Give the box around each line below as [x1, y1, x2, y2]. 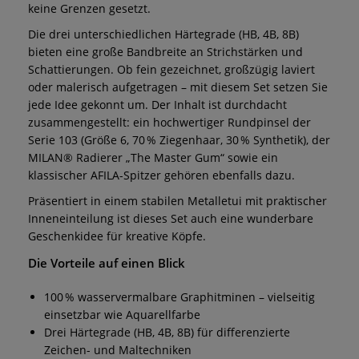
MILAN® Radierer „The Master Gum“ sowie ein [28, 149, 278, 165]
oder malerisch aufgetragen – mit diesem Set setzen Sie [28, 79, 328, 95]
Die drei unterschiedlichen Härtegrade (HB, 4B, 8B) [28, 26, 299, 42]
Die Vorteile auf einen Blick [28, 254, 185, 271]
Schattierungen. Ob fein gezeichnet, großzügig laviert [28, 61, 315, 77]
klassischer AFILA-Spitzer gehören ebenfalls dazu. [28, 167, 295, 183]
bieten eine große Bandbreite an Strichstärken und [28, 43, 303, 59]
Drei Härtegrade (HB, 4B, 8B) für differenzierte [44, 324, 290, 340]
